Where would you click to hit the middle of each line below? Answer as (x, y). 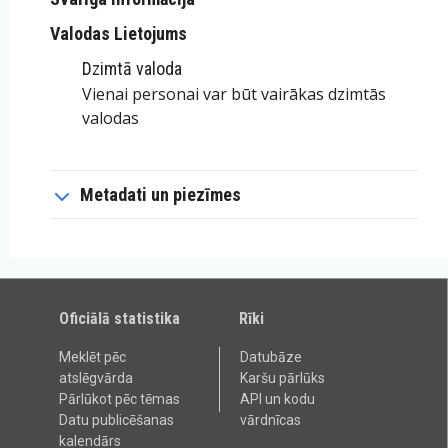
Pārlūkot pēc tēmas (120, 399)
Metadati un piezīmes (160, 195)
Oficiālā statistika (120, 319)
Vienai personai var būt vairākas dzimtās (234, 94)
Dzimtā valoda (132, 69)
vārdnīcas (270, 420)
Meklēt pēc (93, 357)
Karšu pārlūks (282, 378)
